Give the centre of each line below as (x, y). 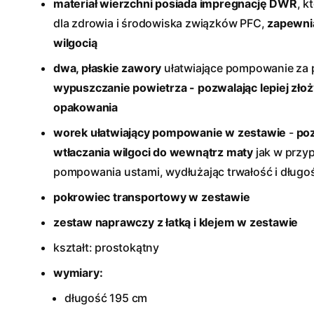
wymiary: (78, 273)
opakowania (86, 107)
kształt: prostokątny (106, 247)
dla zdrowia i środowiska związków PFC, (161, 23)
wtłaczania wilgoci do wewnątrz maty (153, 152)
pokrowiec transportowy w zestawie (152, 197)
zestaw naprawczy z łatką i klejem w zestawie (176, 222)
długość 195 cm (106, 298)
